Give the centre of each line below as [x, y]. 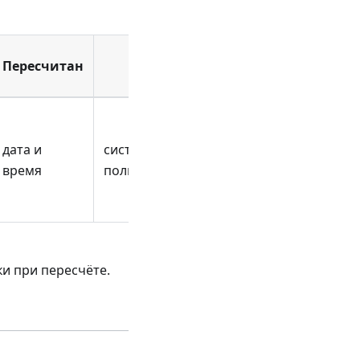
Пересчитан [43, 65]
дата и [22, 149]
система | [135, 149]
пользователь [148, 170]
